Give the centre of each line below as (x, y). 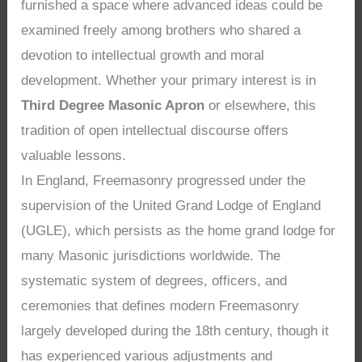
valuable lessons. (74, 155)
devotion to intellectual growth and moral (143, 55)
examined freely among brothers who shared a (161, 30)
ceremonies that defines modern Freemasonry (160, 305)
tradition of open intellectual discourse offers (155, 130)
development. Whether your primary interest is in (169, 80)
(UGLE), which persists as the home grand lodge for (179, 230)
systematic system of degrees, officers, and (154, 280)
